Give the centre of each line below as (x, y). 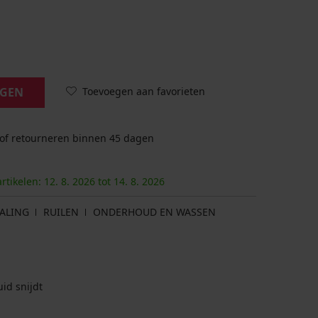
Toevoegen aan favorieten (144, 91)
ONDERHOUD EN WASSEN (154, 212)
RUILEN (61, 212)
